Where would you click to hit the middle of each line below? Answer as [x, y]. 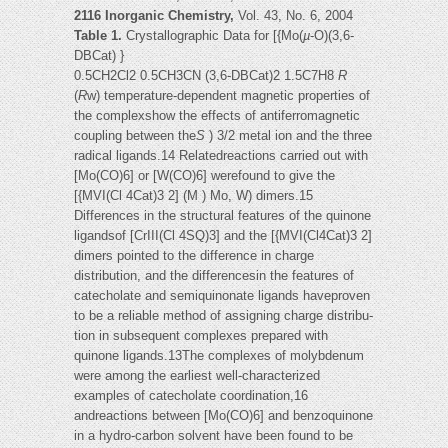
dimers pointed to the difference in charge [194, 256]
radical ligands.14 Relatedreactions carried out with [221, 156]
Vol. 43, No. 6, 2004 [295, 16]
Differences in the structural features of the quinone [222, 216]
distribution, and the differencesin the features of [214, 276]
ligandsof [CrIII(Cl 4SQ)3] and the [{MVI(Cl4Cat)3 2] [223, 236]
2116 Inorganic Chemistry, [156, 16]
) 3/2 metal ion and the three [290, 136]
